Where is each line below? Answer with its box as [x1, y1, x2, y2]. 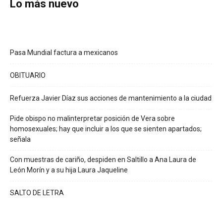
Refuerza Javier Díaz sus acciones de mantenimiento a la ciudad [10, 94, 212, 102]
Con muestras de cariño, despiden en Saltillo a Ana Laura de [10, 155, 196, 164]
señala [10, 135, 31, 143]
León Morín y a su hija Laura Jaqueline [10, 166, 128, 174]
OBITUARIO [10, 71, 46, 79]
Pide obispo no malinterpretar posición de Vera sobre [10, 114, 175, 122]
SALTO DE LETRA [10, 188, 64, 197]
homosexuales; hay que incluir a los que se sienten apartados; [10, 124, 202, 133]
